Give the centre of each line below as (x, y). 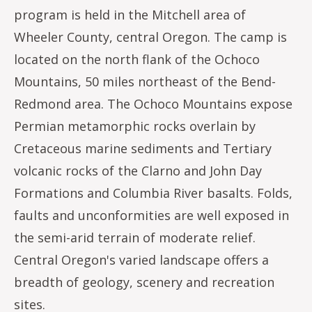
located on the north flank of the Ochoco (137, 59)
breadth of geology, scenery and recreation (144, 282)
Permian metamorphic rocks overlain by (135, 126)
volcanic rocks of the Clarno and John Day (138, 171)
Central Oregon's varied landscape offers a (141, 260)
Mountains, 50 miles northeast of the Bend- (145, 81)
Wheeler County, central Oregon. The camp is (150, 37)
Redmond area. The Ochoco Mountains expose (153, 104)
